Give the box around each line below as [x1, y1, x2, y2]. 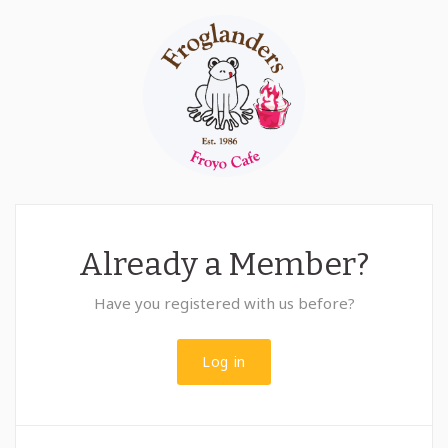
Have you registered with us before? [93, 293, 355, 314]
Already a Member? [79, 245, 369, 284]
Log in [201, 352, 247, 372]
